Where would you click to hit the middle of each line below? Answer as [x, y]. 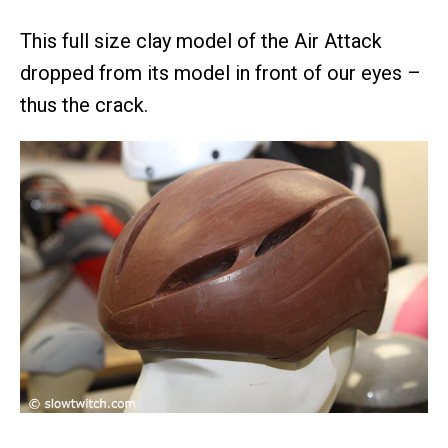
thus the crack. [84, 104]
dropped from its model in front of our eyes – [220, 72]
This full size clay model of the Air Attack [201, 40]
